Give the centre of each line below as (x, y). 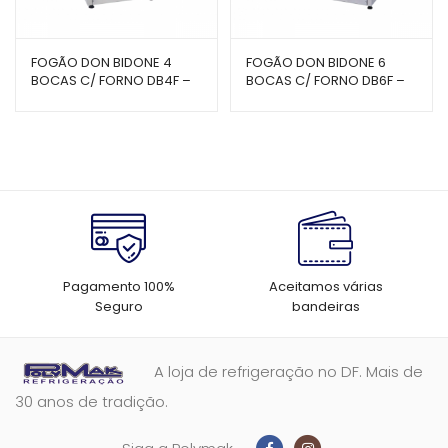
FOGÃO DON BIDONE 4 (101, 62)
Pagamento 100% (118, 286)
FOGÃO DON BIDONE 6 (316, 62)
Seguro (118, 306)
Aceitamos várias (325, 286)
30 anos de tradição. (91, 401)
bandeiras (325, 306)
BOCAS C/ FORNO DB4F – (111, 80)
